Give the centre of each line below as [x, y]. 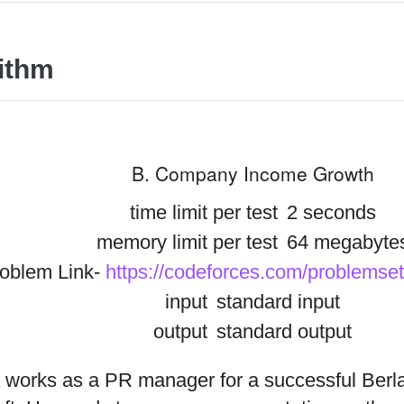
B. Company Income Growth [252, 173]
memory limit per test [187, 243]
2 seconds [328, 213]
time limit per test [203, 213]
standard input [275, 302]
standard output [281, 332]
